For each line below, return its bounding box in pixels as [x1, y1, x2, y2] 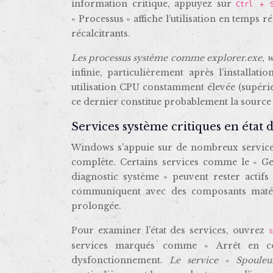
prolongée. [71, 200, 121, 212]
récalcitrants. [71, 28, 130, 40]
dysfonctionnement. [71, 255, 169, 266]
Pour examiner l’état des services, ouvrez [71, 225, 269, 236]
